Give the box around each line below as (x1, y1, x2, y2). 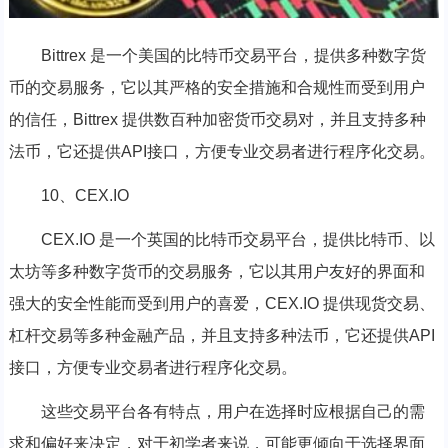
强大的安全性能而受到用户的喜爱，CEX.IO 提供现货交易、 (8, 294, 435, 312)
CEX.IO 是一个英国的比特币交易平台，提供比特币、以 (40, 230, 435, 248)
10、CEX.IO (40, 186, 129, 204)
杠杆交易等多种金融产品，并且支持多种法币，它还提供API (8, 326, 435, 344)
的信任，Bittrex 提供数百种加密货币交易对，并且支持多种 (8, 110, 426, 128)
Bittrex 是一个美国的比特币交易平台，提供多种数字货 (40, 46, 426, 64)
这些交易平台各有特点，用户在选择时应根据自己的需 (40, 402, 425, 420)
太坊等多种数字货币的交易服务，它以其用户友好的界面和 (8, 262, 425, 280)
